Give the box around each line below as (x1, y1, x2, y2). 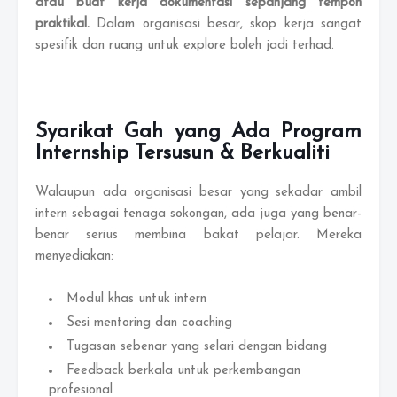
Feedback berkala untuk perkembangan (66, 364, 300, 378)
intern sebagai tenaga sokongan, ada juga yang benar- (35, 207, 362, 221)
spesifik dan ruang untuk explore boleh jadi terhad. (35, 39, 334, 52)
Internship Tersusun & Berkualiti (35, 144, 330, 164)
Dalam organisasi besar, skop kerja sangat (97, 18, 362, 31)
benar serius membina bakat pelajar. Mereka (35, 229, 362, 242)
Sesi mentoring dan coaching (66, 316, 232, 330)
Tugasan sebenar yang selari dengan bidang (66, 340, 327, 354)
